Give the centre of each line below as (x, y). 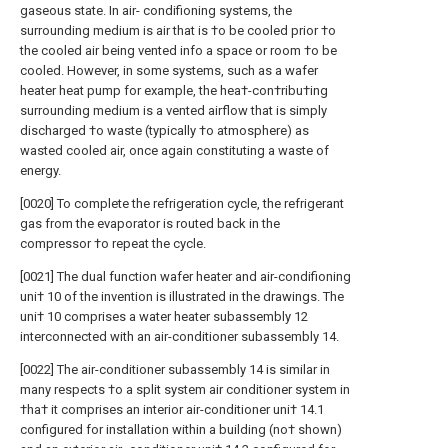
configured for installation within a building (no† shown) (181, 429)
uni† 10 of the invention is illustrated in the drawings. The (182, 296)
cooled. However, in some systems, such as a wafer (169, 70)
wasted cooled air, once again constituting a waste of (174, 150)
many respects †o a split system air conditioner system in (185, 389)
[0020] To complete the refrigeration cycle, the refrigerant (182, 203)
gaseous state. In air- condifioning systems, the (156, 10)
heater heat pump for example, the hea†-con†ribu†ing (174, 90)
